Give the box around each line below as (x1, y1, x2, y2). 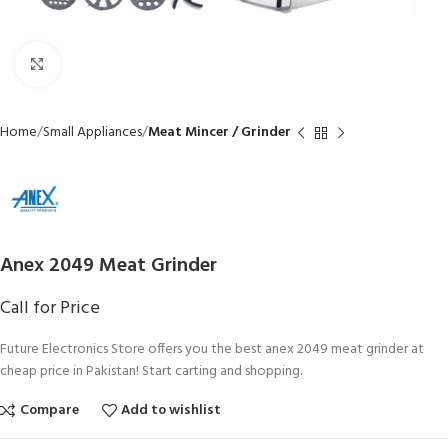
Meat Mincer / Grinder (148, 121, 291, 144)
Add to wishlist (121, 398, 222, 422)
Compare (19, 398, 79, 422)
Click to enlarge (59, 54, 152, 75)
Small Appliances (43, 121, 142, 144)
